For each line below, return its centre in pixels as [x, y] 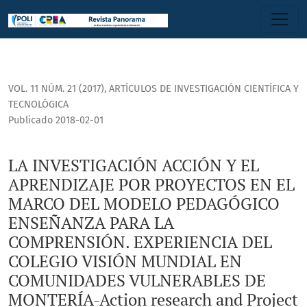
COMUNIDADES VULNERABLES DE [137, 281]
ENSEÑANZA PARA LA [91, 223]
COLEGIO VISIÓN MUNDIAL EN [125, 261]
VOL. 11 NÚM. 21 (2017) [56, 89]
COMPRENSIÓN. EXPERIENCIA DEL [140, 242]
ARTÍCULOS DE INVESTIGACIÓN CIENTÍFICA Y [204, 89]
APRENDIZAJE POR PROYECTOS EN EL [151, 185]
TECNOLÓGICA [38, 105]
